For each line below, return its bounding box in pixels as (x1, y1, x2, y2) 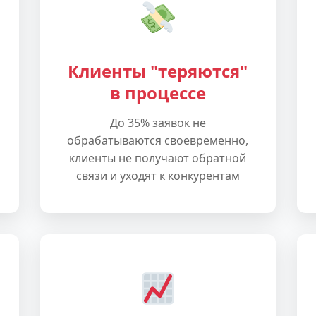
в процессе (109, 81, 206, 104)
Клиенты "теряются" (68, 59, 248, 83)
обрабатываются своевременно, (67, 133, 249, 148)
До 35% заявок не (109, 115, 206, 130)
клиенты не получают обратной (69, 150, 247, 166)
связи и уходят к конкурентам (75, 168, 240, 183)
